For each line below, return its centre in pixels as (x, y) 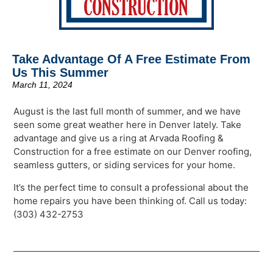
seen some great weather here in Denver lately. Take (128, 125)
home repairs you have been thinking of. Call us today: (130, 200)
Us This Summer (60, 73)
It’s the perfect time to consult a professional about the (131, 187)
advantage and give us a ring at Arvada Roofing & (119, 138)
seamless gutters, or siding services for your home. (125, 165)
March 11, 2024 (42, 85)
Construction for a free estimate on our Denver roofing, (133, 152)
